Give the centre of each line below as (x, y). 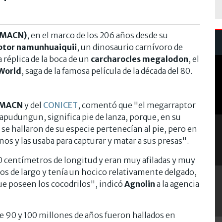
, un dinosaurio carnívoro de (130, 47)
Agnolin (140, 184)
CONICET (60, 105)
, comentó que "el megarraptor (137, 105)
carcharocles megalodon (139, 59)
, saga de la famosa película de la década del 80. (107, 71)
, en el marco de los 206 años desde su (97, 35)
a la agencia (177, 184)
